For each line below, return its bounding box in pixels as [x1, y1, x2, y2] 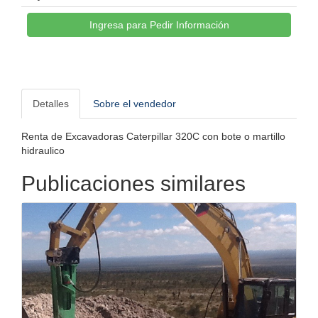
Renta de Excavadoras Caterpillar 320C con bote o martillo [21, 133, 285, 145]
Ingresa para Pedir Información [89, 21, 229, 33]
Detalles [33, 100, 69, 112]
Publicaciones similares [21, 174, 246, 198]
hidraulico [21, 147, 65, 159]
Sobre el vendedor [93, 100, 176, 112]
